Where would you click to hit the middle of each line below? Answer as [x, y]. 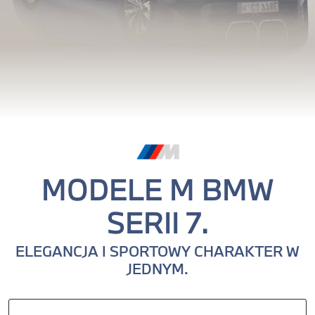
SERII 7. [157, 223]
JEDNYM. [157, 269]
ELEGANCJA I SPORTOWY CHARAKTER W [157, 251]
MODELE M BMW [157, 189]
